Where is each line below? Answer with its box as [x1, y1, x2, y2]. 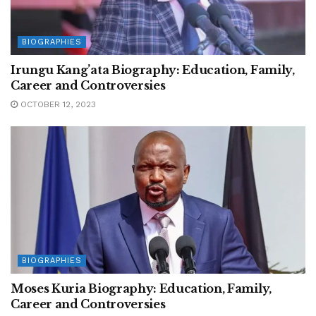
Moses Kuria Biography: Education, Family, [11, 281, 272, 296]
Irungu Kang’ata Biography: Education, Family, [11, 63, 295, 77]
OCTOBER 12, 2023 [18, 99, 96, 109]
